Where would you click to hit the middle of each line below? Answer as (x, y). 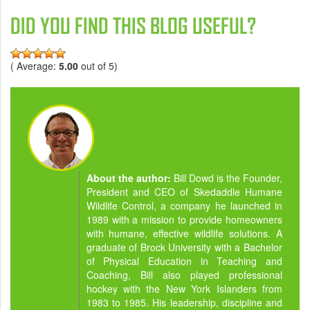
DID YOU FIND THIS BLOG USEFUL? (133, 26)
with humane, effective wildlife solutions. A (184, 234)
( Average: (35, 66)
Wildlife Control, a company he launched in (184, 206)
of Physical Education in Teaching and (184, 261)
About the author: (130, 178)
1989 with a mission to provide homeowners (184, 220)
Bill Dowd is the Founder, (228, 178)
